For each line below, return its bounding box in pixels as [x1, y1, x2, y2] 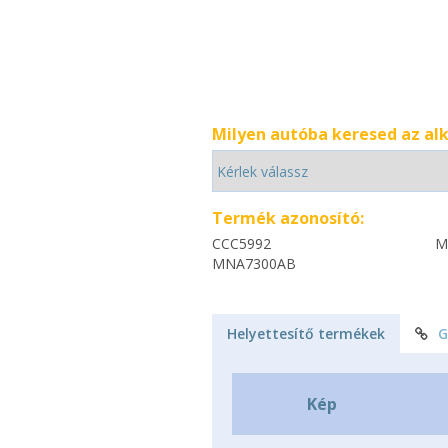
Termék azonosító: [212, 207, 364, 229]
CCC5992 [212, 234, 271, 253]
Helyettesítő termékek [227, 324, 385, 343]
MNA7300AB [212, 254, 296, 273]
